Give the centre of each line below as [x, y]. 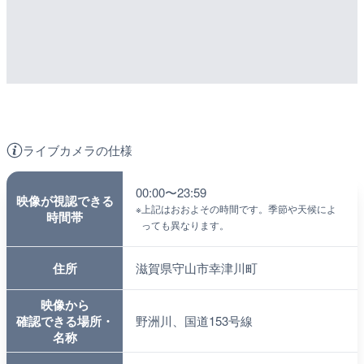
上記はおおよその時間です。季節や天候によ [239, 208]
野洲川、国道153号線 [194, 321]
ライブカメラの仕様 [78, 150]
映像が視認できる [65, 201]
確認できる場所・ [65, 321]
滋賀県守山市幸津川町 [197, 268]
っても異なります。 [185, 225]
